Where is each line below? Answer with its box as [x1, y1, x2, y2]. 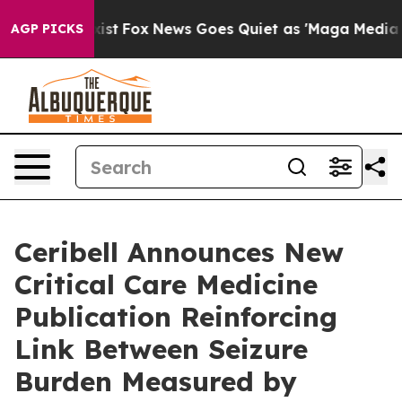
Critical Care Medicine [14, 267, 318, 301]
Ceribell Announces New [14, 235, 344, 269]
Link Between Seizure [14, 332, 308, 366]
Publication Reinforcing [14, 300, 337, 334]
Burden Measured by [14, 364, 297, 398]
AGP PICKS [11, 21, 83, 37]
